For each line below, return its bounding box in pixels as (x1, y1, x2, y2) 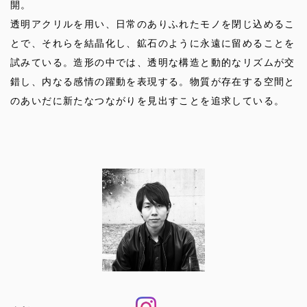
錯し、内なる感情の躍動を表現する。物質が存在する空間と (10, 76, 295, 87)
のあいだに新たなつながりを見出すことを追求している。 (10, 95, 285, 106)
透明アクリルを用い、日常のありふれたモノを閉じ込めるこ (10, 19, 295, 29)
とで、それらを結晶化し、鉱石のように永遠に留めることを (10, 38, 295, 49)
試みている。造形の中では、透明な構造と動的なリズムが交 (10, 57, 295, 68)
